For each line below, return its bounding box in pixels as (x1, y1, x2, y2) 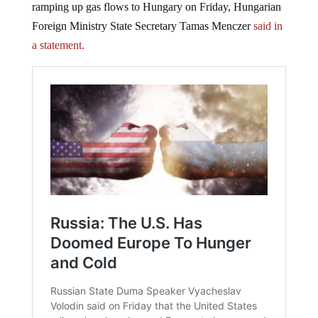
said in (250, 20, 283, 33)
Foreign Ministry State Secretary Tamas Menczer (31, 20, 251, 33)
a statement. (31, 39, 84, 52)
